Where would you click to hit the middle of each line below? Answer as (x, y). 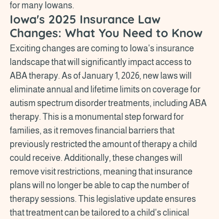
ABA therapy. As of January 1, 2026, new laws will (101, 76)
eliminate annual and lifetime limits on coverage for (105, 89)
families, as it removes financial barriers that (92, 130)
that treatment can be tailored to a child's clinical (99, 212)
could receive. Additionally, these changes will (96, 158)
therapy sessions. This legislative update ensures (103, 199)
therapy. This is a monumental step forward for (97, 117)
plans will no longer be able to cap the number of (99, 185)
